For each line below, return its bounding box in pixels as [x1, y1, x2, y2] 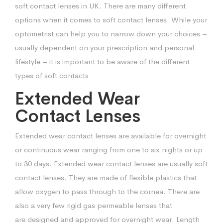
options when [15, 14, 64, 24]
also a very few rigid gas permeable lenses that [15, 200, 172, 210]
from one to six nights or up [110, 144, 203, 154]
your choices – [158, 28, 207, 38]
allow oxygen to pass [15, 186, 89, 196]
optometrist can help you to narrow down [15, 28, 158, 38]
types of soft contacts [15, 70, 89, 80]
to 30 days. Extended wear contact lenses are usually [15, 158, 195, 168]
